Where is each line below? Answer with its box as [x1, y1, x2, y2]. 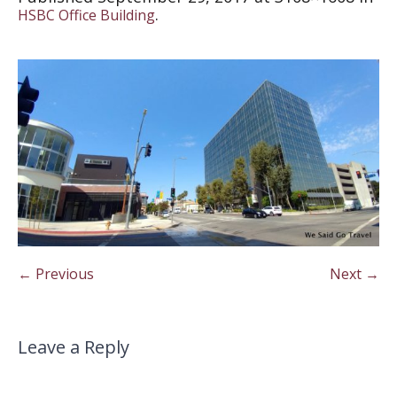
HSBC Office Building [18, 4, 155, 25]
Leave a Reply [18, 334, 129, 359]
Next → [330, 263, 379, 284]
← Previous [18, 263, 94, 284]
